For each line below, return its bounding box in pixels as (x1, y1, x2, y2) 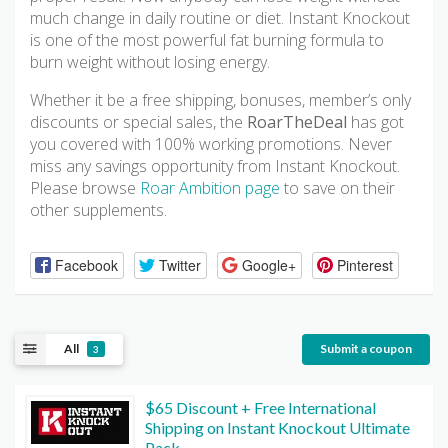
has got (347, 111, 404, 134)
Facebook (54, 254, 118, 275)
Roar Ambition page (140, 177, 280, 200)
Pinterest (336, 254, 393, 275)
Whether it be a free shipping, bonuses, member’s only (30, 89, 411, 112)
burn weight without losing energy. (30, 51, 270, 74)
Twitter (158, 254, 201, 275)
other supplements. (30, 199, 167, 222)
